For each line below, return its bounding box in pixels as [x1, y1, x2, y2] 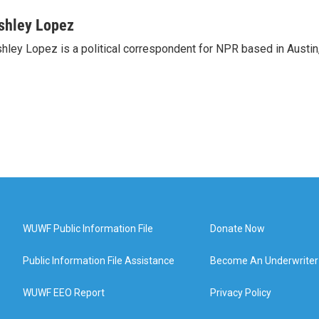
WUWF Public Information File [23, 223, 153, 234]
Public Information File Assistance [23, 255, 174, 266]
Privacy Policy [210, 287, 272, 298]
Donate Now [210, 223, 266, 234]
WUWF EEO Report [23, 287, 105, 298]
